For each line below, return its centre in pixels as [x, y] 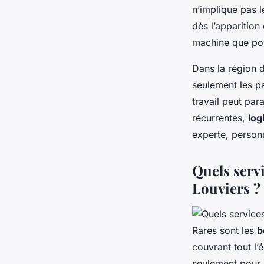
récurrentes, [220, 118]
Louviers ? [226, 188]
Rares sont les [225, 230]
